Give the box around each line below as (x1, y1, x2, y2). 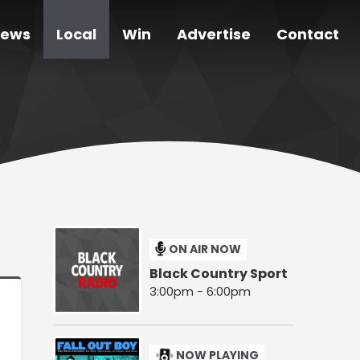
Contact (276, 24, 339, 45)
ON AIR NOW (169, 240, 241, 257)
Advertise (177, 24, 251, 45)
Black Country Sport (149, 264, 288, 283)
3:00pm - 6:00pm (149, 282, 251, 300)
